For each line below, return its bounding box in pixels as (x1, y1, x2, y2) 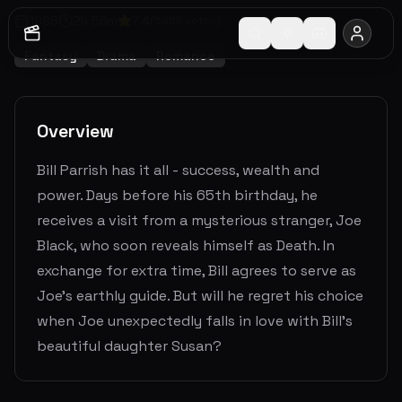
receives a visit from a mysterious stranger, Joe (37, 211, 362, 231)
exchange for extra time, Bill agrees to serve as (37, 261, 356, 281)
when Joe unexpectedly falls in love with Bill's (37, 311, 353, 331)
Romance (156, 48, 215, 65)
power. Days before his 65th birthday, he (37, 186, 318, 205)
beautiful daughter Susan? (37, 336, 222, 356)
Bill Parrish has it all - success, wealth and (37, 161, 319, 180)
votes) (183, 13, 221, 29)
